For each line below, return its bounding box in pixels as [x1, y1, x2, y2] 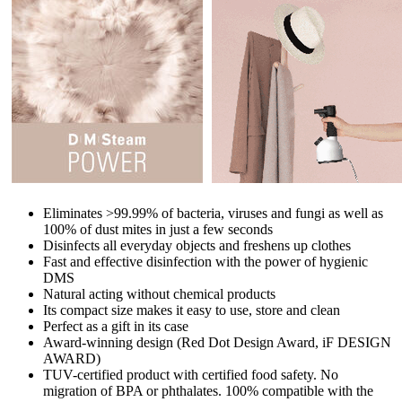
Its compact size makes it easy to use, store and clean [43, 301, 340, 318]
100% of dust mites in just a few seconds [43, 221, 273, 237]
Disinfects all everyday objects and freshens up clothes [43, 237, 351, 253]
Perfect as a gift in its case [43, 318, 188, 334]
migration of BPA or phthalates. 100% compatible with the [43, 382, 373, 398]
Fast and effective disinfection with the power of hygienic [43, 253, 368, 269]
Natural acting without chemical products [43, 285, 275, 301]
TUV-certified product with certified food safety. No [43, 366, 338, 382]
